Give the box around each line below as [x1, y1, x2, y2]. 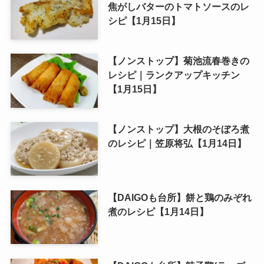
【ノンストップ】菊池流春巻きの [107, 55, 249, 66]
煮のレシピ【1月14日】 [107, 206, 209, 217]
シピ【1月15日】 [107, 15, 180, 26]
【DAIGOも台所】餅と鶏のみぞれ [107, 192, 252, 203]
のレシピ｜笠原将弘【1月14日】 [107, 137, 246, 148]
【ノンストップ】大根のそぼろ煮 [107, 123, 249, 134]
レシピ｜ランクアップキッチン [107, 69, 240, 80]
